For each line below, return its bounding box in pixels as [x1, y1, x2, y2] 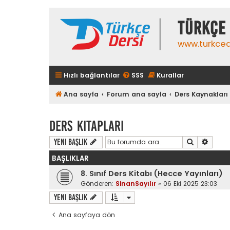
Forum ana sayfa [107, 90, 167, 99]
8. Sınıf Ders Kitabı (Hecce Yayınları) [81, 168, 223, 179]
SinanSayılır [116, 179, 156, 188]
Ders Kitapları [49, 118, 124, 134]
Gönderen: [81, 179, 116, 188]
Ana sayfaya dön [59, 210, 115, 219]
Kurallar [157, 71, 184, 80]
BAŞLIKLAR [52, 153, 89, 163]
